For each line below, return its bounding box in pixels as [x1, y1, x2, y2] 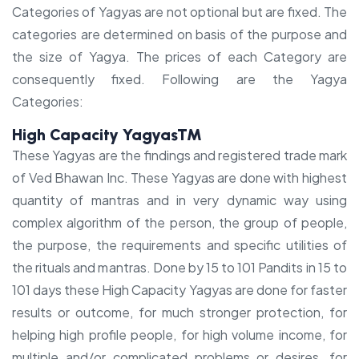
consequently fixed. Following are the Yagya [12, 71, 347, 87]
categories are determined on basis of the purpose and [12, 26, 347, 42]
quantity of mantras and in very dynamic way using [12, 192, 347, 208]
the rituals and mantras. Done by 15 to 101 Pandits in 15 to [12, 259, 347, 276]
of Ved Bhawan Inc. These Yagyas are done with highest [12, 169, 347, 186]
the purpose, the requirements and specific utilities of [12, 236, 347, 253]
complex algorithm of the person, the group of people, [12, 214, 347, 231]
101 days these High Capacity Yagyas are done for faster [12, 281, 347, 298]
